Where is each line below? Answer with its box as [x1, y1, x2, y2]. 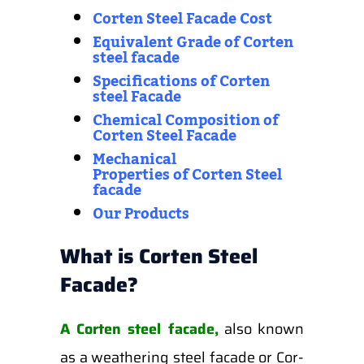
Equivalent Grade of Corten [92, 28, 293, 57]
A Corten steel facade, [59, 318, 219, 340]
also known [218, 318, 304, 340]
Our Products [92, 199, 189, 228]
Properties [92, 160, 170, 189]
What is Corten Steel [59, 240, 258, 272]
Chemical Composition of [92, 106, 279, 135]
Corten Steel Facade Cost [92, 4, 272, 33]
